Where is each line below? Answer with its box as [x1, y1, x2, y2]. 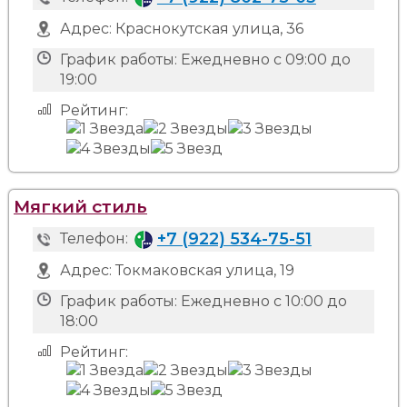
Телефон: [59, 230, 128, 247]
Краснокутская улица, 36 [114, 20, 303, 37]
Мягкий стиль [14, 195, 147, 217]
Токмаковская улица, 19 [114, 262, 294, 279]
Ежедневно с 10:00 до [180, 293, 347, 310]
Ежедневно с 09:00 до [180, 51, 351, 68]
